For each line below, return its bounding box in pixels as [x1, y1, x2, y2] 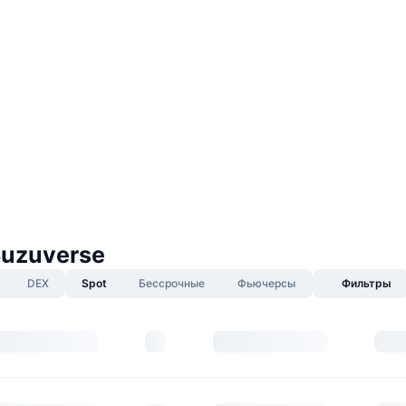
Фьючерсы [237, 276, 295, 290]
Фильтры [341, 276, 391, 290]
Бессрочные [139, 276, 205, 290]
